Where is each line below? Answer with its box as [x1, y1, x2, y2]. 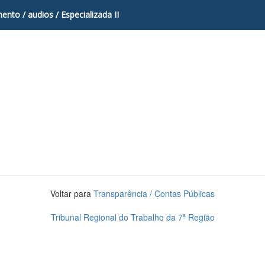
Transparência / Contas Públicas [93, 188, 215, 199]
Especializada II [59, 9, 119, 20]
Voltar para [50, 188, 93, 199]
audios [28, 9, 53, 20]
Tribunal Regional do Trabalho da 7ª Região [50, 211, 215, 223]
